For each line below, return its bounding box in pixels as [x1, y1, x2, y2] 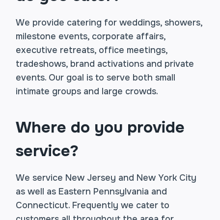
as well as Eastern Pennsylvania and [16, 186, 167, 197]
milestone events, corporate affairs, [16, 31, 165, 42]
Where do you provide [16, 117, 185, 137]
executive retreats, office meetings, [16, 45, 167, 55]
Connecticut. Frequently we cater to [16, 200, 169, 211]
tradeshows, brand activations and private [16, 58, 194, 69]
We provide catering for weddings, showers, [16, 17, 202, 28]
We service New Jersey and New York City [16, 172, 196, 183]
